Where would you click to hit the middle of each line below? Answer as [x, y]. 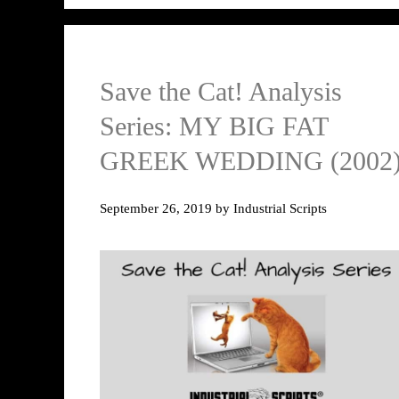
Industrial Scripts [280, 208]
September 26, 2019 [156, 208]
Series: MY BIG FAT [214, 126]
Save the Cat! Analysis [221, 92]
